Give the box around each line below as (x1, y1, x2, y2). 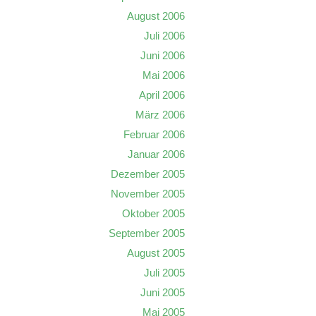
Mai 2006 (142, 69, 185, 81)
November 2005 (111, 188, 185, 200)
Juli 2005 (144, 267, 185, 279)
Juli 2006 (144, 30, 185, 42)
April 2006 (139, 89, 185, 101)
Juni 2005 (140, 286, 185, 298)
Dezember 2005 (111, 168, 185, 180)
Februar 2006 (123, 128, 185, 140)
